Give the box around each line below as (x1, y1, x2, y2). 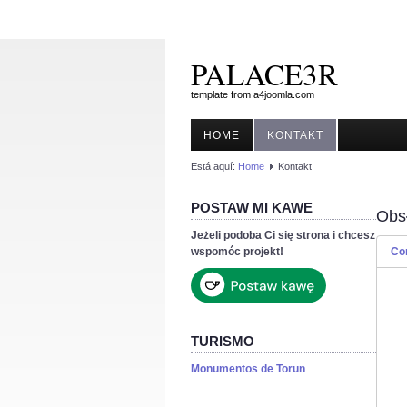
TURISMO (191, 333, 254, 350)
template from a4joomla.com (191, 89, 314, 100)
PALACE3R (191, 54, 338, 94)
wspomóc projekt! (191, 245, 283, 258)
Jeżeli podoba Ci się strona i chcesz (191, 229, 375, 242)
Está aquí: (191, 161, 238, 172)
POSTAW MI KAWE (191, 200, 313, 215)
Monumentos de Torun (191, 362, 305, 376)
